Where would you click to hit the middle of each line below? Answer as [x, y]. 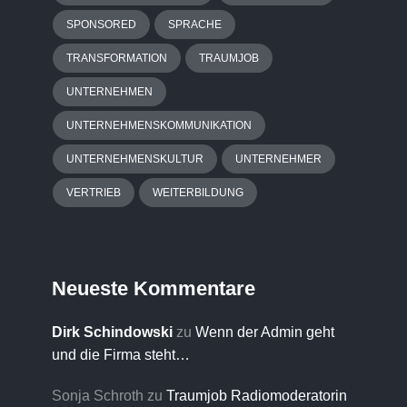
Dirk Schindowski [112, 332]
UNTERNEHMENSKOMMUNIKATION [159, 125]
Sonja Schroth [98, 396]
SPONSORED [101, 24]
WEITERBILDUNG [198, 192]
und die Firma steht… [121, 355]
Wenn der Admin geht [265, 332]
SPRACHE [195, 24]
